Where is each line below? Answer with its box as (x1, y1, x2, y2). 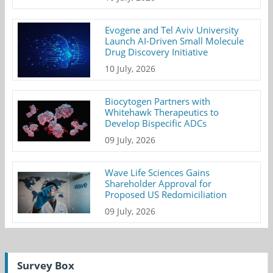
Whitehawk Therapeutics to (105, 106, 219, 119)
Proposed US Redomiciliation (105, 188, 227, 201)
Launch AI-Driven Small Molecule (105, 35, 244, 48)
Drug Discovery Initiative (105, 46, 208, 58)
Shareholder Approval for (105, 177, 212, 190)
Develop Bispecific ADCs (105, 117, 207, 130)
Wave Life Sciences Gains (105, 166, 210, 179)
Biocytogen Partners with (105, 95, 211, 108)
